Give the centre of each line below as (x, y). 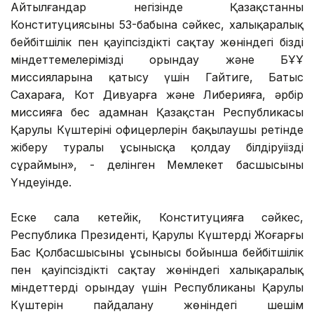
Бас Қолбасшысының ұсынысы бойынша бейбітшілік (157, 252)
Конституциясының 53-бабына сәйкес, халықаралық (157, 24)
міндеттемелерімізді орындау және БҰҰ (157, 59)
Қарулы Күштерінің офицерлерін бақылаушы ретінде (157, 129)
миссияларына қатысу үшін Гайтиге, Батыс (157, 77)
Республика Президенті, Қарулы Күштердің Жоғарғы (157, 234)
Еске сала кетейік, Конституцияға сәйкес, (157, 217)
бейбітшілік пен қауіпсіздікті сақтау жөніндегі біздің (157, 42)
